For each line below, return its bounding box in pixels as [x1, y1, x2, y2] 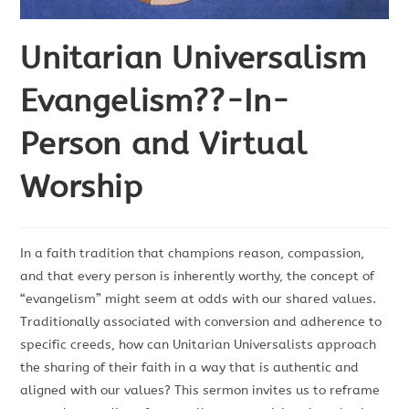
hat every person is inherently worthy [53, 268, 280, 285]
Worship [20, 169, 143, 206]
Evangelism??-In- [20, 83, 291, 121]
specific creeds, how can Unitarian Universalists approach [20, 337, 377, 353]
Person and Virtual [20, 126, 308, 163]
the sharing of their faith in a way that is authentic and [20, 360, 360, 376]
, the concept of [279, 268, 375, 285]
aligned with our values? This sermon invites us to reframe [20, 383, 381, 399]
